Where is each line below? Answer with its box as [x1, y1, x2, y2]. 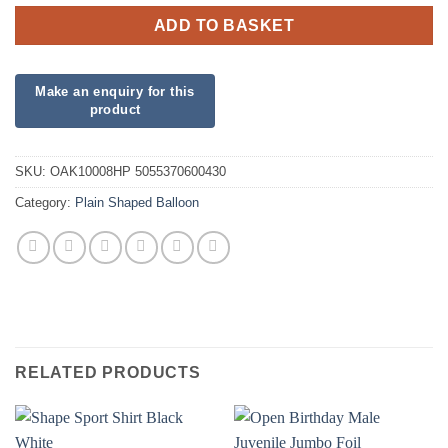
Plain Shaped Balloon [75, 195, 199, 211]
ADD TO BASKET [153, 16, 295, 34]
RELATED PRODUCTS [15, 364, 201, 382]
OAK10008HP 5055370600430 [50, 164, 226, 180]
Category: [15, 195, 75, 211]
